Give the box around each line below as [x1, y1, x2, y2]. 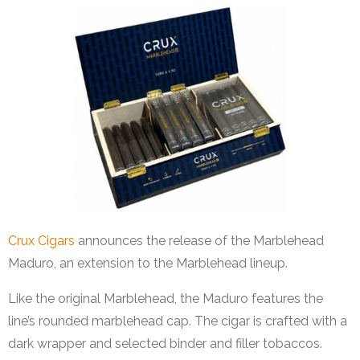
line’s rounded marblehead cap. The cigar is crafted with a [8, 313, 347, 329]
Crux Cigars [8, 232, 75, 248]
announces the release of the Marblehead [75, 232, 324, 248]
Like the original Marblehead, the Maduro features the [8, 290, 323, 306]
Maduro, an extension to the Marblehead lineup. [8, 255, 288, 271]
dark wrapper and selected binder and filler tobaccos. [8, 335, 322, 351]
